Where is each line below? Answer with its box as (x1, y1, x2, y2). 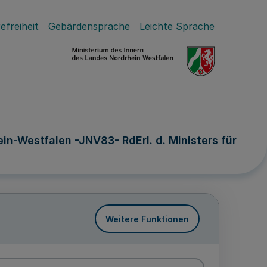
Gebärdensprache (48, 20, 130, 32)
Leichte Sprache (139, 20, 215, 32)
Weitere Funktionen (105, 213, 189, 224)
